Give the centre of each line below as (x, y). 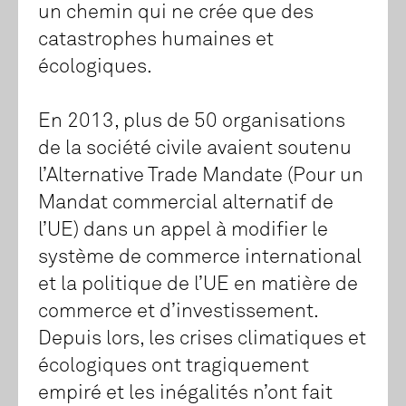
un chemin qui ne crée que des (176, 13)
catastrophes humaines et (156, 40)
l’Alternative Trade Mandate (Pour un (201, 176)
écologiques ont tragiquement (174, 367)
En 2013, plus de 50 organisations (192, 122)
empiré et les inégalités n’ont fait (185, 394)
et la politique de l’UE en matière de (198, 285)
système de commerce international (200, 258)
